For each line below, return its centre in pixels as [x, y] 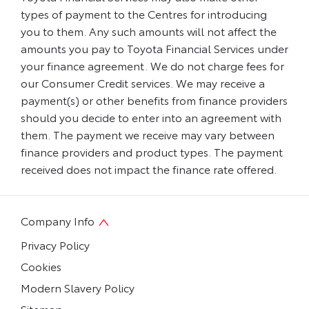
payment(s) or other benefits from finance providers [154, 100]
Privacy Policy [55, 244]
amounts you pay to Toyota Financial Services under [154, 48]
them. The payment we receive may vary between [148, 134]
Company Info [58, 221]
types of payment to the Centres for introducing [144, 14]
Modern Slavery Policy [78, 287]
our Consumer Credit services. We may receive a [143, 83]
